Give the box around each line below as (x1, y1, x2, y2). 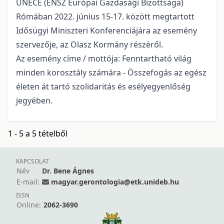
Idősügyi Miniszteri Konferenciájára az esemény (16, 25, 197, 36)
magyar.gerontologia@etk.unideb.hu (51, 177, 179, 187)
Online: (16, 200, 41, 210)
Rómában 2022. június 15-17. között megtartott (16, 11, 194, 22)
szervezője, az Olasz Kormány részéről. (16, 39, 163, 50)
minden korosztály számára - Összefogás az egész (16, 67, 206, 78)
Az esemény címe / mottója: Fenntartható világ (16, 53, 191, 64)
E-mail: (16, 177, 39, 187)
